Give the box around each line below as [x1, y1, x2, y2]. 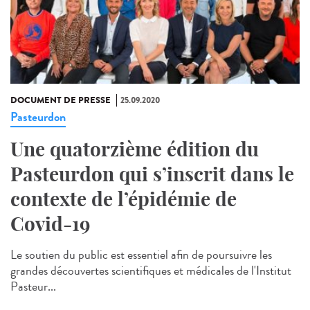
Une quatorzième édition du [10, 137, 259, 162]
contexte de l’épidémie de [10, 187, 237, 212]
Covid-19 [10, 212, 90, 237]
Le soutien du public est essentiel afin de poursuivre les [10, 246, 272, 264]
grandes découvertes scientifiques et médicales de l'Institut [10, 262, 291, 280]
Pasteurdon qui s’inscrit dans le [10, 162, 294, 187]
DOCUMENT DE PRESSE [10, 94, 111, 107]
